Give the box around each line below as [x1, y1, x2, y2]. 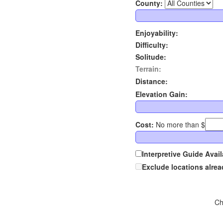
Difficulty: [135, 40, 168, 50]
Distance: [135, 76, 168, 87]
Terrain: [135, 64, 161, 74]
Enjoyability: [135, 28, 178, 38]
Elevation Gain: [135, 89, 188, 100]
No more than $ [154, 119, 205, 130]
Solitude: [135, 52, 166, 62]
